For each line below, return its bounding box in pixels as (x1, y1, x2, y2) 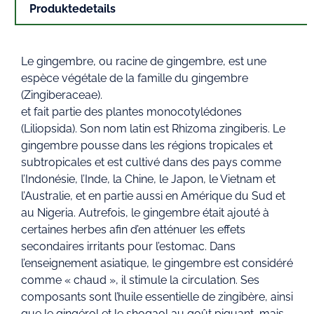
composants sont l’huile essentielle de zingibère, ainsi (21, 290, 293, 304)
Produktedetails (29, 2, 116, 16)
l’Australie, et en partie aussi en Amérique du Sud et (21, 189, 285, 203)
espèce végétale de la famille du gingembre (21, 71, 248, 86)
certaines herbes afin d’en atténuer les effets (21, 223, 245, 237)
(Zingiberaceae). (21, 88, 102, 102)
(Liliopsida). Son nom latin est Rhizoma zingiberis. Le (21, 122, 285, 136)
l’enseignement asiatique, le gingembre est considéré (21, 257, 293, 271)
